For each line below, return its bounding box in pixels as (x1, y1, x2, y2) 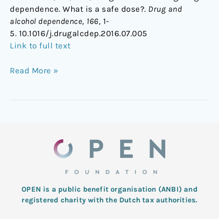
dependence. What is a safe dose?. (10, 4, 148, 14)
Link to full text (10, 41, 71, 51)
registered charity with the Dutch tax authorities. (22, 196, 197, 204)
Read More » (10, 65, 59, 75)
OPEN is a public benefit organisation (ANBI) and (22, 185, 197, 194)
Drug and (148, 4, 182, 14)
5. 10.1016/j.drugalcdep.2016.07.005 (10, 28, 148, 39)
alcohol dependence (10, 16, 82, 26)
